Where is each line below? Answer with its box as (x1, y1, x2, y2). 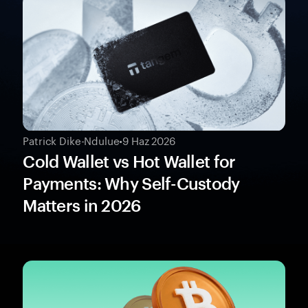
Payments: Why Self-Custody (23, 173, 240, 194)
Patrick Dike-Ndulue (23, 131, 120, 148)
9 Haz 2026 (122, 131, 175, 148)
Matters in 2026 (23, 195, 141, 216)
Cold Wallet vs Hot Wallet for (23, 151, 236, 172)
